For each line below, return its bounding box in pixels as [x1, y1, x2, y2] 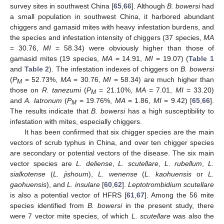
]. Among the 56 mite [144, 190, 214, 199]
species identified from [10, 201, 87, 209]
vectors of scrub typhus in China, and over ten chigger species [10, 138, 214, 146]
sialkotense [10, 169, 45, 178]
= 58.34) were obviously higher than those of [51, 43, 214, 52]
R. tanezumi [41, 85, 81, 94]
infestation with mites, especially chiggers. [10, 117, 142, 125]
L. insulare [67, 180, 100, 188]
